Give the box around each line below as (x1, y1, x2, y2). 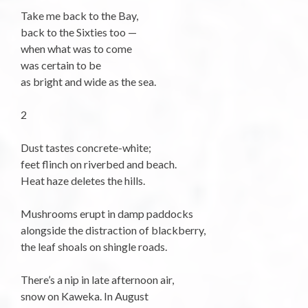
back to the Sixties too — (21, 25, 137, 39)
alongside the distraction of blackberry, (21, 223, 206, 237)
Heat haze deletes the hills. (21, 174, 145, 188)
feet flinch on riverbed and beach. (21, 157, 177, 171)
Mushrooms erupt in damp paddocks (21, 207, 193, 221)
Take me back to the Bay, (21, 9, 138, 23)
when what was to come (21, 42, 132, 56)
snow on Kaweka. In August (21, 289, 148, 303)
